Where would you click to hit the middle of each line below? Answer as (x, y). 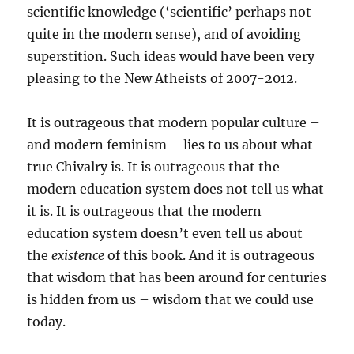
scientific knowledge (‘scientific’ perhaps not (169, 12)
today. (47, 322)
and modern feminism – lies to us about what (170, 145)
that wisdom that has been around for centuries (177, 277)
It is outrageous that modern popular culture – (174, 122)
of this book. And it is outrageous (210, 255)
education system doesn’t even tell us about (165, 233)
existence (78, 255)
